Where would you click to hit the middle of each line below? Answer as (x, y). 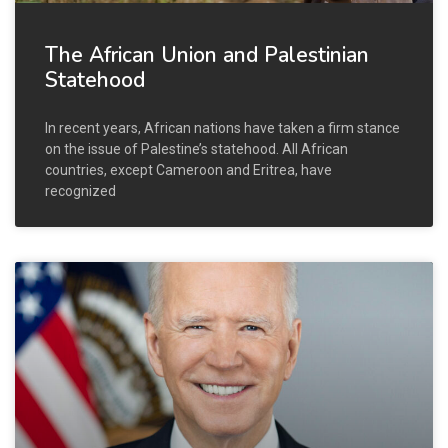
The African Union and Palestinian (207, 54)
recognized (80, 190)
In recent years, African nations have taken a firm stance (222, 127)
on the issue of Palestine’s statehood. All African (196, 148)
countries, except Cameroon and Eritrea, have (188, 169)
